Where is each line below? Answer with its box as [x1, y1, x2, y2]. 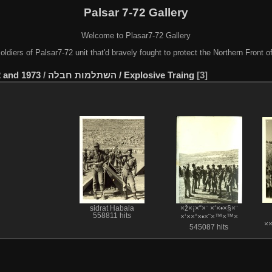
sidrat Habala [89, 205, 134, 212]
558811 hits [92, 212, 131, 220]
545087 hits [189, 223, 228, 231]
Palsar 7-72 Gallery [84, 5, 188, 19]
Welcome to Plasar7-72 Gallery [81, 30, 191, 40]
